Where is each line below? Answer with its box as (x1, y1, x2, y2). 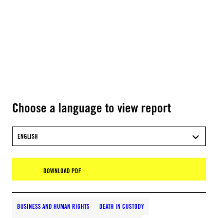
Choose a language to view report (12, 100, 171, 115)
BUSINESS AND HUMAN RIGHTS (17, 202, 90, 210)
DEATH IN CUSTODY (99, 202, 144, 210)
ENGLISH (18, 132, 38, 140)
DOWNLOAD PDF (43, 167, 81, 175)
